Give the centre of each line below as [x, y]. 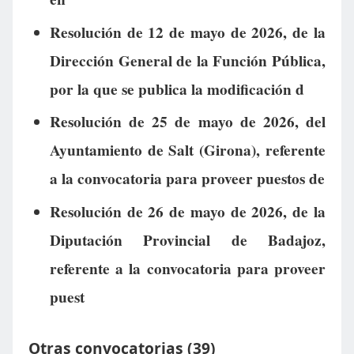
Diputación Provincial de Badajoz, [187, 241]
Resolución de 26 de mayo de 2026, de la [187, 212]
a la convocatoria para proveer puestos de [187, 179]
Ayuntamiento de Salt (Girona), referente [187, 151]
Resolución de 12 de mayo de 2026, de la [187, 32]
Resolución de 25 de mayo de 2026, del [187, 122]
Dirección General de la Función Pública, [187, 60]
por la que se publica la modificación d [177, 89]
